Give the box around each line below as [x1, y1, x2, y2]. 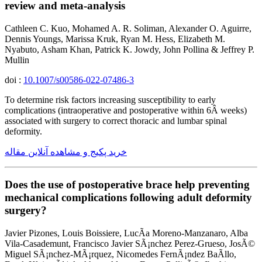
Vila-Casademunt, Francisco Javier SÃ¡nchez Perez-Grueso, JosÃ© [5, 239, 255, 249]
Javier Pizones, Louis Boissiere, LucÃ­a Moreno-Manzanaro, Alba [5, 228, 248, 239]
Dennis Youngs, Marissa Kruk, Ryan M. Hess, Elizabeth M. [5, 33, 225, 44]
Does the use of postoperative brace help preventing [5, 178, 250, 191]
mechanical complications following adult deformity [5, 191, 252, 204]
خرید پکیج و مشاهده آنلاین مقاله [5, 146, 127, 157]
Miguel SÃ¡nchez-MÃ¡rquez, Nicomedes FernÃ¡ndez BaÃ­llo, [5, 249, 236, 260]
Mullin [5, 54, 29, 65]
